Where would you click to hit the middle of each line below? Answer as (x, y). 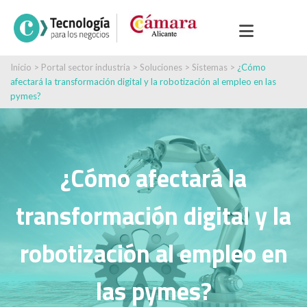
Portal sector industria (86, 67)
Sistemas (210, 67)
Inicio (21, 67)
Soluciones (162, 67)
